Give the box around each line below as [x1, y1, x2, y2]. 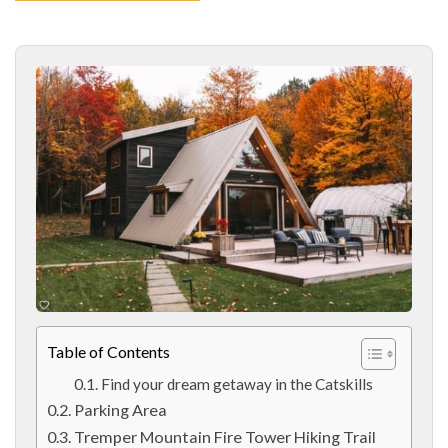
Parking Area [74, 400, 168, 419]
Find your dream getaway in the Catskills [101, 375, 374, 393]
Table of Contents [47, 341, 170, 361]
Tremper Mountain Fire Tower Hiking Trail [74, 427, 377, 446]
